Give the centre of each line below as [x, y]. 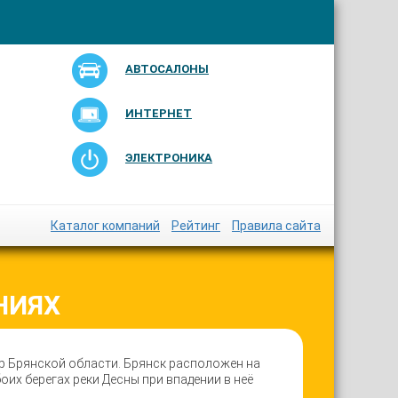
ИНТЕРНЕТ [158, 113]
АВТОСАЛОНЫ [167, 69]
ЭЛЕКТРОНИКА [168, 158]
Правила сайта [276, 226]
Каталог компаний [105, 226]
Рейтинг [196, 226]
